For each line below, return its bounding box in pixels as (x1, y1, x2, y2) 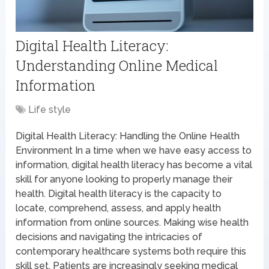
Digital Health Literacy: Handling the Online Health (16, 130, 240, 142)
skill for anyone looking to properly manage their (16, 173, 233, 185)
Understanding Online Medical (16, 55, 219, 75)
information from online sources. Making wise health (16, 216, 249, 228)
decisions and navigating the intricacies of (16, 231, 203, 243)
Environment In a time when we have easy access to (16, 144, 252, 156)
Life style (28, 103, 71, 115)
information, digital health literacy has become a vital (16, 159, 253, 171)
